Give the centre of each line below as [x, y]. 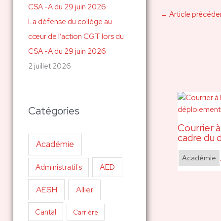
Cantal [45, 212]
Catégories [54, 111]
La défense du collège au [70, 22]
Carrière [85, 212]
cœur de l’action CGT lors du [76, 37]
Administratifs [58, 167]
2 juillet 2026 [49, 66]
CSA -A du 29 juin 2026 [67, 51]
